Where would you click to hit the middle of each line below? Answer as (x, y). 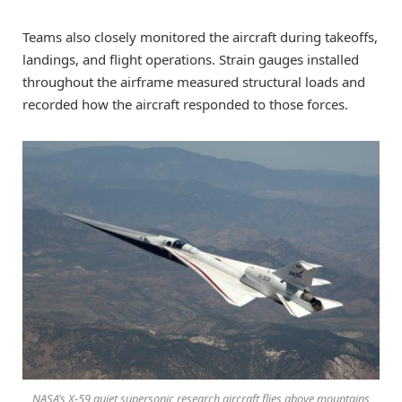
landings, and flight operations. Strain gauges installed (191, 60)
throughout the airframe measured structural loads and (194, 82)
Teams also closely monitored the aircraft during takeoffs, (200, 37)
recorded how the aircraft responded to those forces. (185, 105)
